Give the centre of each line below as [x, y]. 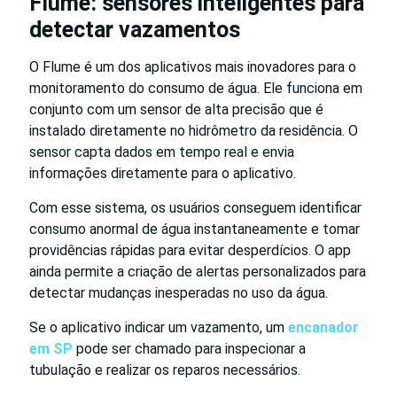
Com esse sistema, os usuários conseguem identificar [195, 207]
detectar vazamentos [135, 29]
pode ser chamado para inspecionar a [189, 348]
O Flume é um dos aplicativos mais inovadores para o [193, 66]
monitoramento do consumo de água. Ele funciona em [196, 88]
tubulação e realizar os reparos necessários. [165, 370]
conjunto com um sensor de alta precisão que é [176, 109]
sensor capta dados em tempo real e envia [162, 152]
